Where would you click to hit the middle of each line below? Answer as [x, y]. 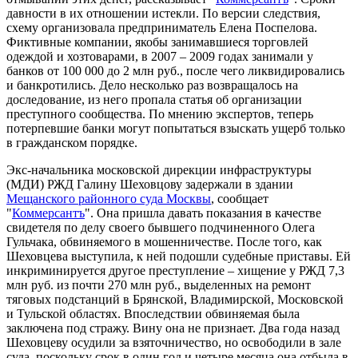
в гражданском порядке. [72, 143]
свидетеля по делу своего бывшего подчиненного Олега [161, 228]
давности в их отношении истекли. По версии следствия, [163, 14]
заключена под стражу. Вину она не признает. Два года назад [173, 328]
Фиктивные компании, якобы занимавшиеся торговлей [157, 42]
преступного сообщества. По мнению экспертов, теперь [160, 114]
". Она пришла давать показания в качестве [203, 213]
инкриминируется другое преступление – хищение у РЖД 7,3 [175, 271]
